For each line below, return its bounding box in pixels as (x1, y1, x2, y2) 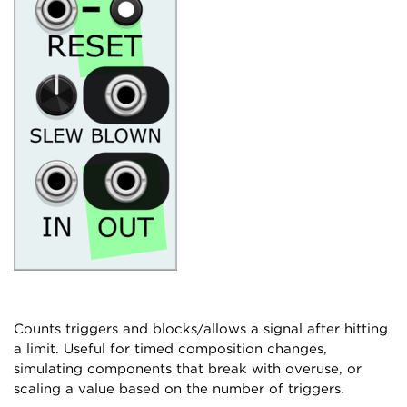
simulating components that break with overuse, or (14, 361, 362, 377)
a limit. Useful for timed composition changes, (14, 341, 327, 357)
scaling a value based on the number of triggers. (14, 381, 344, 397)
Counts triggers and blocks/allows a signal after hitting (14, 321, 388, 337)
